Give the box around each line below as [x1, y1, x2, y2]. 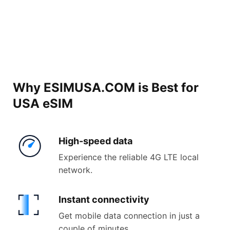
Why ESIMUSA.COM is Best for [13, 80, 199, 95]
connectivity [92, 194, 150, 205]
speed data [83, 136, 133, 147]
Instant [59, 194, 92, 205]
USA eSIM [13, 96, 73, 111]
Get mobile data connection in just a [59, 210, 200, 221]
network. [59, 165, 93, 176]
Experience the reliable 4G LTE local [59, 152, 199, 163]
